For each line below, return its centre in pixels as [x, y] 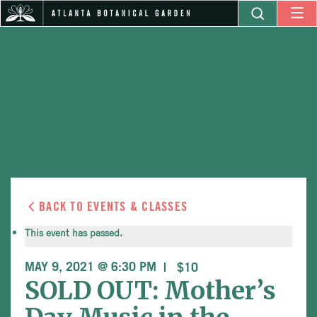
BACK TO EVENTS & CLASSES [114, 207]
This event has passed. [74, 232]
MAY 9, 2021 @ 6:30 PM [91, 267]
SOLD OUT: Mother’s [150, 291]
